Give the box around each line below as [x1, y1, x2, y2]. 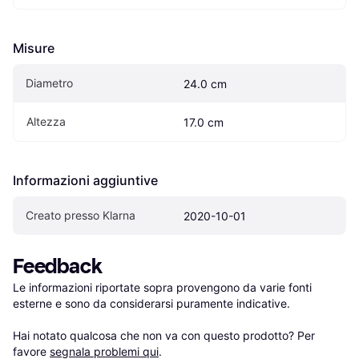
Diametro [26, 76, 73, 91]
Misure [13, 40, 54, 57]
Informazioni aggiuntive [13, 172, 158, 189]
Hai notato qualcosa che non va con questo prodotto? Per [13, 329, 315, 343]
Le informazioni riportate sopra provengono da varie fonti [13, 280, 312, 295]
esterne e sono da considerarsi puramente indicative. [13, 296, 290, 311]
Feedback [13, 254, 103, 280]
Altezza [26, 115, 66, 129]
